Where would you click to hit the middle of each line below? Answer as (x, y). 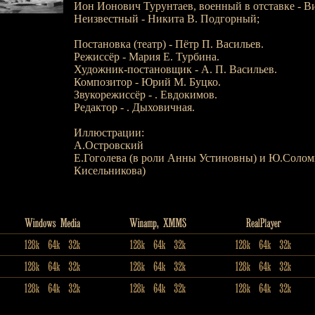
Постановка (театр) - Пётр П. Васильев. (168, 44)
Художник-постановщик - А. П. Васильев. (175, 69)
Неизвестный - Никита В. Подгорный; (166, 19)
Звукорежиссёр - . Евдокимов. (145, 95)
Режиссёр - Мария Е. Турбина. (146, 57)
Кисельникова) (109, 171)
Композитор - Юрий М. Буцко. (147, 82)
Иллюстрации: (109, 133)
